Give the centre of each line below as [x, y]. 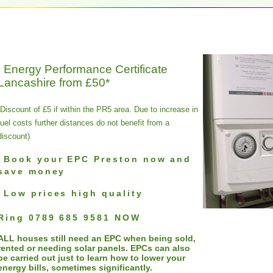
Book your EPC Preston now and [98, 159]
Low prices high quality [73, 193]
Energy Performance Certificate [86, 69]
